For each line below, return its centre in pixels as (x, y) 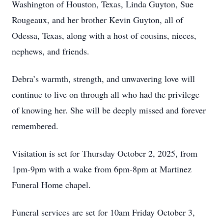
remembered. (35, 126)
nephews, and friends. (51, 51)
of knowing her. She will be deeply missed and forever (109, 110)
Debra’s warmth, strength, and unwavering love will (103, 79)
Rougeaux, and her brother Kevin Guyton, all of (97, 20)
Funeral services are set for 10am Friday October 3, (103, 212)
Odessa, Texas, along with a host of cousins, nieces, (104, 35)
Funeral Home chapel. (51, 185)
